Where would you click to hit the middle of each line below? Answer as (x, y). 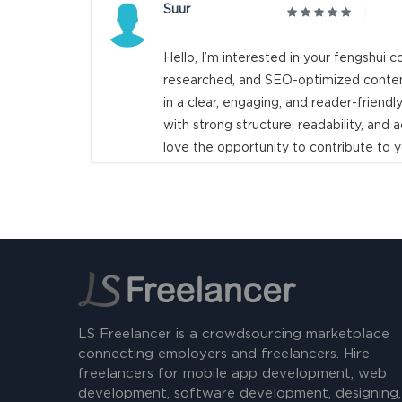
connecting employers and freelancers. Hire (224, 354)
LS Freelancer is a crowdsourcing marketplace (234, 334)
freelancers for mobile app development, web (232, 374)
